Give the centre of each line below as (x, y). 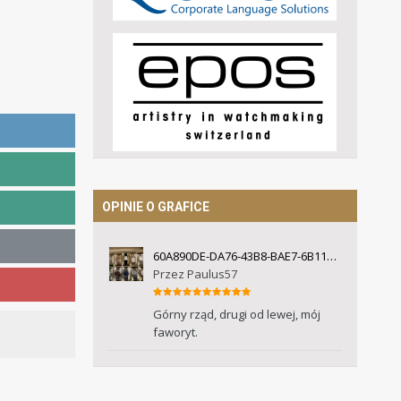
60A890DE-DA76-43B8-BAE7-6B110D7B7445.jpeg (331, 256)
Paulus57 (212, 274)
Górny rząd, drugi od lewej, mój (236, 314)
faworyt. (176, 332)
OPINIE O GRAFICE (155, 207)
